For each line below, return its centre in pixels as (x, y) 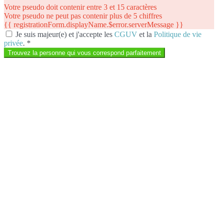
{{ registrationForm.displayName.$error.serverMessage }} (94, 24)
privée (13, 43)
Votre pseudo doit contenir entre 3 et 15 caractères (80, 7)
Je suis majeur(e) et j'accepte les (65, 34)
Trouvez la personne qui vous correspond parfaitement (84, 53)
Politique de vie (178, 34)
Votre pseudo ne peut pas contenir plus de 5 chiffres (83, 16)
